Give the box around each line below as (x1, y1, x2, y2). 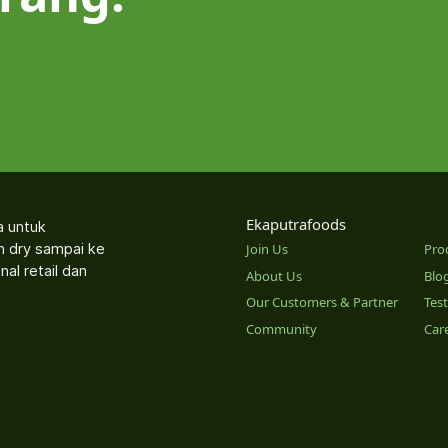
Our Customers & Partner (246, 293, 399, 312)
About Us (246, 266, 303, 285)
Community (246, 319, 318, 338)
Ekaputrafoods (246, 213, 347, 234)
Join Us (246, 240, 289, 259)
